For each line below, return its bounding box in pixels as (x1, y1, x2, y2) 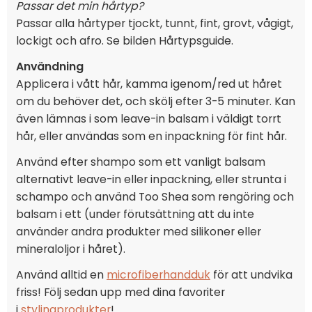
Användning (16, 58, 84, 75)
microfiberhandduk (107, 267, 210, 283)
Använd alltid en (16, 267, 107, 283)
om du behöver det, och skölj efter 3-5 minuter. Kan (16, 93, 295, 109)
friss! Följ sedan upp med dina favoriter (16, 284, 225, 300)
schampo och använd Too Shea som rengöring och (16, 189, 294, 205)
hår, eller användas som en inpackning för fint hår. (16, 128, 287, 144)
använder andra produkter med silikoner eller (16, 224, 261, 240)
